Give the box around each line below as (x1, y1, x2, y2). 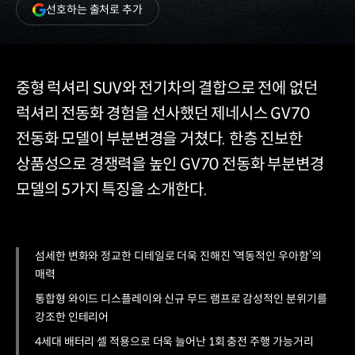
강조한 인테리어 (35, 310, 109, 324)
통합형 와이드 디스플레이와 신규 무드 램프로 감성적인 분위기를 (35, 292, 327, 306)
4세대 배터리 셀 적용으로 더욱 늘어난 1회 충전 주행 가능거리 (35, 334, 314, 349)
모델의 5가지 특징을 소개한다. (16, 180, 208, 200)
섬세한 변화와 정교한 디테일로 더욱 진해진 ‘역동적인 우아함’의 (35, 249, 322, 263)
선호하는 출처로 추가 (46, 2, 143, 17)
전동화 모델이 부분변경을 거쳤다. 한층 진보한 (16, 129, 303, 149)
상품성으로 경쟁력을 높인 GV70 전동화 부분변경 (16, 155, 324, 174)
